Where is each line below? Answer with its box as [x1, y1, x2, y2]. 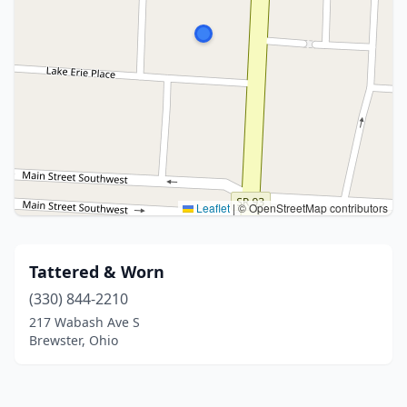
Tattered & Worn [29, 261, 164, 283]
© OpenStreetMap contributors [235, 200, 388, 215]
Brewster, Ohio [29, 332, 118, 349]
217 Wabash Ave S [29, 313, 140, 331]
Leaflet [194, 200, 230, 215]
